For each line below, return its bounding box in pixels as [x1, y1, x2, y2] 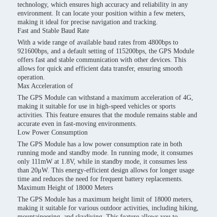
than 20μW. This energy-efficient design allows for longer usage [17, 167, 194, 174]
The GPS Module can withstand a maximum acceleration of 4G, [17, 94, 193, 101]
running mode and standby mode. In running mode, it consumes [17, 149, 193, 156]
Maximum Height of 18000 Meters [17, 184, 113, 191]
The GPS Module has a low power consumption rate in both [17, 140, 182, 148]
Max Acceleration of [17, 82, 73, 90]
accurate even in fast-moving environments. [17, 120, 137, 127]
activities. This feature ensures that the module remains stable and [17, 111, 197, 119]
